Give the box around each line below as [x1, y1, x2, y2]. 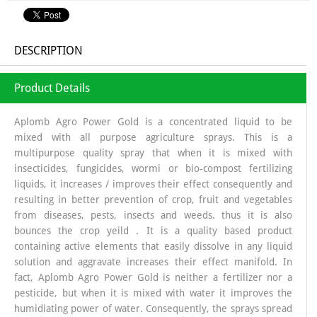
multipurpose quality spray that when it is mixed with [14, 147, 292, 159]
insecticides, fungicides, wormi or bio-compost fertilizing [14, 163, 292, 175]
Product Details [14, 81, 90, 96]
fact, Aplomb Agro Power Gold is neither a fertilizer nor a [14, 272, 292, 284]
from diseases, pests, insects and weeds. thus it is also [14, 209, 292, 221]
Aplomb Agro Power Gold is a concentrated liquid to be [14, 116, 292, 128]
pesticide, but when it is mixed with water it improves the [14, 287, 292, 299]
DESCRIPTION [14, 44, 83, 58]
